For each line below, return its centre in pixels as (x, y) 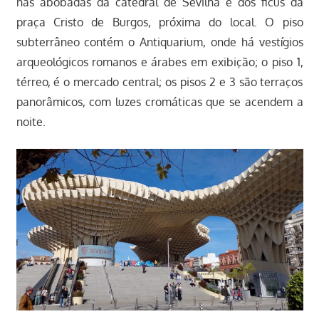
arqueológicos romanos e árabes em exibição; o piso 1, (159, 62)
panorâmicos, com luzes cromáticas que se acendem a (159, 101)
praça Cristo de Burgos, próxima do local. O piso (159, 22)
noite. (31, 121)
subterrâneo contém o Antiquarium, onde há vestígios (159, 42)
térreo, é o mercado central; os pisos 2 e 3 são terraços (159, 82)
